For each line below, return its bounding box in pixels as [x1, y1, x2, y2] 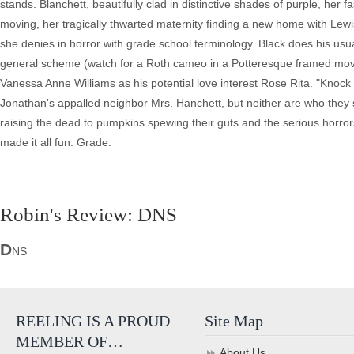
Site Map [205, 312, 264, 330]
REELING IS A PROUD [16, 312, 170, 330]
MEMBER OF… [16, 333, 123, 350]
